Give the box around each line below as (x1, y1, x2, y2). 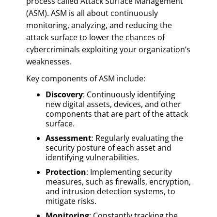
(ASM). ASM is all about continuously (26, 7, 158, 18)
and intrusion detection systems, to (46, 186, 175, 197)
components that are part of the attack (46, 108, 188, 119)
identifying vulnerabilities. (46, 152, 139, 163)
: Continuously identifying (83, 89, 175, 100)
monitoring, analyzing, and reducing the (26, 19, 172, 31)
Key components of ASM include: (26, 73, 145, 84)
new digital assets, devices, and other (46, 98, 181, 109)
